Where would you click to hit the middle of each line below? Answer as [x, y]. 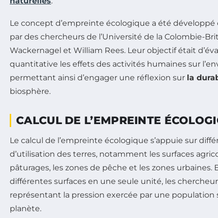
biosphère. [30, 91]
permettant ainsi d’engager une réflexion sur [98, 78]
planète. [26, 209]
